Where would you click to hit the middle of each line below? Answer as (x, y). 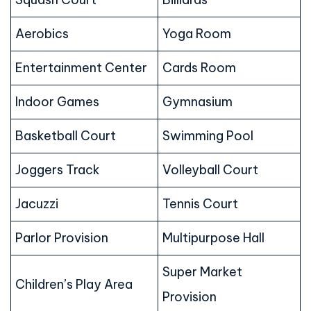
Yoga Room (197, 34)
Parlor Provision (62, 238)
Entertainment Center (81, 68)
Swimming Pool (208, 136)
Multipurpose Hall (213, 238)
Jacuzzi (37, 204)
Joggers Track (58, 170)
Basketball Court (66, 136)
